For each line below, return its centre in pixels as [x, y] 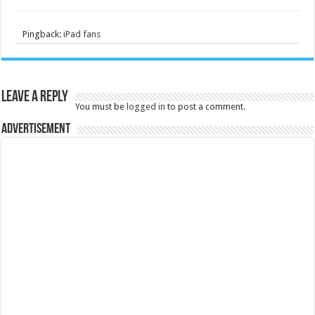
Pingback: [43, 34]
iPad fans [82, 34]
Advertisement [36, 129]
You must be [101, 107]
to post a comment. [206, 107]
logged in [146, 107]
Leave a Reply [35, 97]
